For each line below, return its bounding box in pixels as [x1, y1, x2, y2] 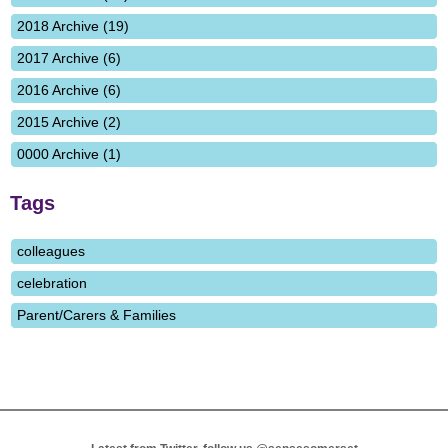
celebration [17, 275, 87, 291]
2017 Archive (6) [17, 50, 121, 66]
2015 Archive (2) [17, 114, 121, 130]
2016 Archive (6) [17, 82, 121, 98]
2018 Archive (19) [17, 18, 129, 34]
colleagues [17, 243, 85, 259]
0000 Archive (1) [17, 146, 121, 162]
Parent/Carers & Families [17, 307, 176, 323]
